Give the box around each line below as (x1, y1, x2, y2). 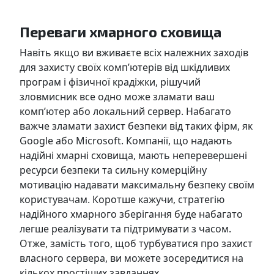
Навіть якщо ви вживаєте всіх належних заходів (20, 45, 248, 59)
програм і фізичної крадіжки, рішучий (20, 75, 201, 89)
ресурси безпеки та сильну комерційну (20, 163, 207, 177)
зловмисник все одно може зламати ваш (20, 89, 215, 103)
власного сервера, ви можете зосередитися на (20, 251, 243, 265)
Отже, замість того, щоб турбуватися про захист (20, 236, 253, 250)
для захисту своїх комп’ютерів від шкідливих (20, 60, 230, 74)
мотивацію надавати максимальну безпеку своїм (20, 177, 254, 191)
